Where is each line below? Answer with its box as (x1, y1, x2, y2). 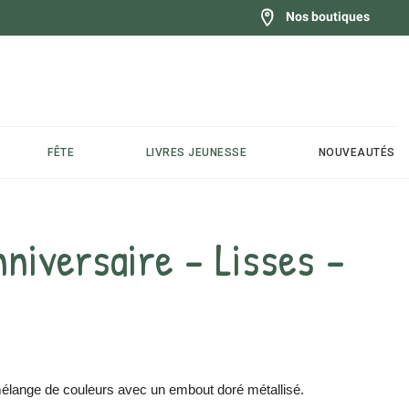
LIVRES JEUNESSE (145, 146, 247, 159)
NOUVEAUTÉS (318, 146, 395, 159)
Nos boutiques (286, 8, 371, 24)
